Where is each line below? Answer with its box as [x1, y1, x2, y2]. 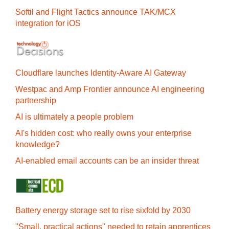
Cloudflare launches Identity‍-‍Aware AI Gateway [15, 68, 186, 77]
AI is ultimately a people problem [15, 112, 133, 121]
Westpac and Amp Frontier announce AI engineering [15, 84, 204, 94]
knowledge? [15, 140, 60, 149]
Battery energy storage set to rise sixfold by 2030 [15, 205, 191, 215]
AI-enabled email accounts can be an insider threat [15, 156, 199, 165]
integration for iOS [15, 18, 81, 28]
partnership [15, 96, 56, 105]
